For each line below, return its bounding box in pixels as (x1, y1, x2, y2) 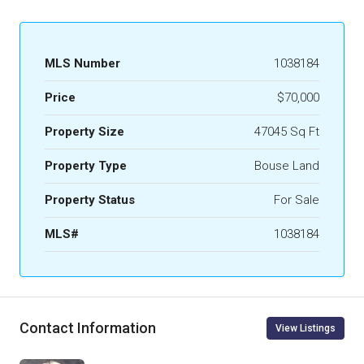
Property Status (45, 192, 135, 207)
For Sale (274, 192, 319, 207)
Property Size (45, 123, 124, 139)
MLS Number (45, 55, 120, 71)
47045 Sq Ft (254, 123, 319, 139)
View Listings (275, 322, 336, 334)
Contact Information (19, 319, 156, 337)
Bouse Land (254, 158, 319, 173)
